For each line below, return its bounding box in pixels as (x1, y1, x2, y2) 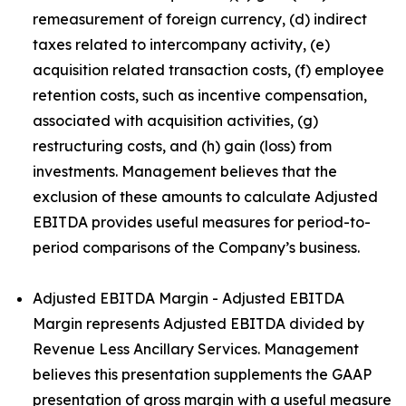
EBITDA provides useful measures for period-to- (33, 213, 371, 231)
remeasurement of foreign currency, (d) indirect (33, 10, 367, 28)
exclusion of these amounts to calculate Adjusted (33, 188, 378, 206)
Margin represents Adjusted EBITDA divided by (33, 314, 364, 333)
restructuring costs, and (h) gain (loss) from (33, 137, 332, 155)
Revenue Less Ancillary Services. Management (33, 340, 359, 358)
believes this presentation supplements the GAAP (33, 365, 372, 383)
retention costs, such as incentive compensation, (33, 86, 367, 104)
